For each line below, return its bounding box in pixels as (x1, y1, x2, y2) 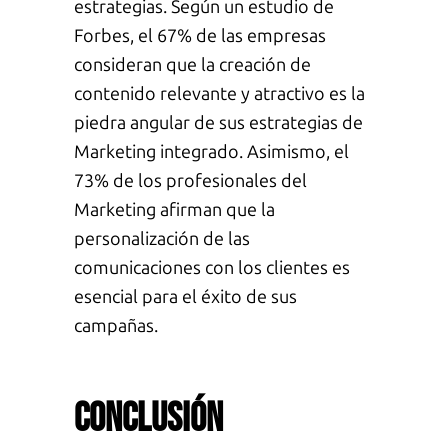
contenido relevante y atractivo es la (73, 83, 365, 106)
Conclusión (73, 394, 223, 443)
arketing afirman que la (89, 199, 275, 222)
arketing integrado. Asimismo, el (89, 141, 349, 164)
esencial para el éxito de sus (73, 286, 297, 309)
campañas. (73, 315, 158, 338)
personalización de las (73, 228, 250, 251)
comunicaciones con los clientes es (73, 257, 350, 280)
